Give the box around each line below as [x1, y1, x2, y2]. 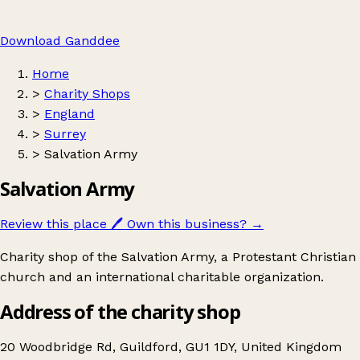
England [44, 106, 95, 121]
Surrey [44, 126, 86, 141]
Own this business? [127, 215, 247, 231]
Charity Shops [44, 86, 130, 101]
